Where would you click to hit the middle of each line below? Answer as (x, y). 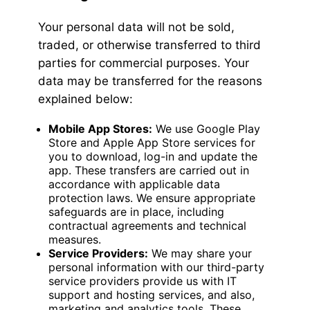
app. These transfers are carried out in (149, 171)
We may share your (200, 254)
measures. (75, 240)
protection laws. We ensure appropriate (152, 198)
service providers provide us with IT (143, 281)
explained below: (85, 99)
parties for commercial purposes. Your (144, 63)
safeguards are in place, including (136, 212)
